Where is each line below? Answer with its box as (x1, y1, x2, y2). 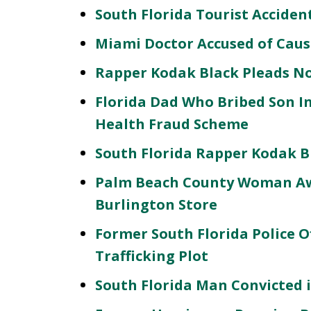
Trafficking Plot (95, 246, 208, 265)
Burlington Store (95, 195, 217, 214)
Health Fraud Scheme (95, 115, 249, 133)
